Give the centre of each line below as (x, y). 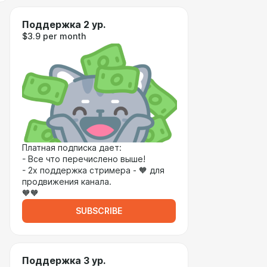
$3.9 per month (54, 36)
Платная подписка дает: (72, 148)
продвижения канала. (67, 182)
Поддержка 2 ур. (64, 25)
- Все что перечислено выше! (84, 159)
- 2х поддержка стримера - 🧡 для (93, 170)
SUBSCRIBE (99, 211)
